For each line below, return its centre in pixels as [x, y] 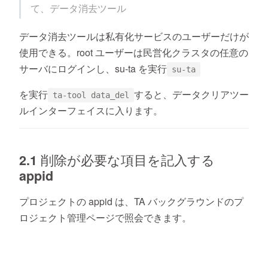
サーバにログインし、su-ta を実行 [93, 69]
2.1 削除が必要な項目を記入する [117, 160]
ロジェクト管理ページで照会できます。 [105, 218]
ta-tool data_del [91, 95]
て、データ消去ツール [79, 8]
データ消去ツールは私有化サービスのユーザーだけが [134, 36]
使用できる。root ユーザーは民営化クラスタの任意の [134, 53]
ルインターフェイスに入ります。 [91, 111]
